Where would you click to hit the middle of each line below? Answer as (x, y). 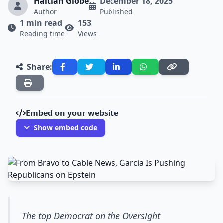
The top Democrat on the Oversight (91, 216)
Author (45, 12)
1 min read (41, 23)
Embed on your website (72, 113)
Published (116, 12)
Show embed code (65, 128)
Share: (40, 67)
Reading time (42, 34)
